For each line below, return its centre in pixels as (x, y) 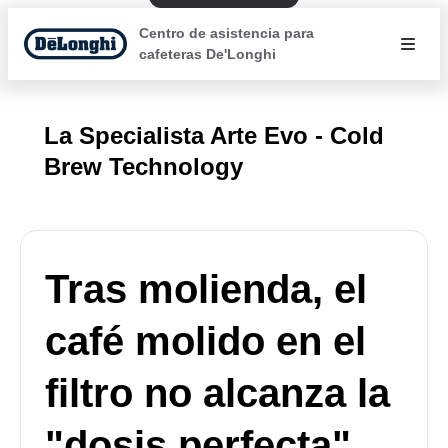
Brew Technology (143, 166)
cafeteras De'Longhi (208, 54)
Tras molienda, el (206, 289)
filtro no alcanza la (217, 393)
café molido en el (205, 341)
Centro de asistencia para (227, 33)
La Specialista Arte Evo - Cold (214, 135)
